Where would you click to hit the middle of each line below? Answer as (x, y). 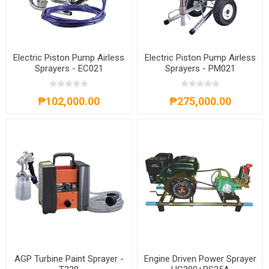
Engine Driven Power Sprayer (200, 259)
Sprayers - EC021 (69, 68)
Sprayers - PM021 (200, 68)
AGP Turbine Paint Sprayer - (69, 259)
